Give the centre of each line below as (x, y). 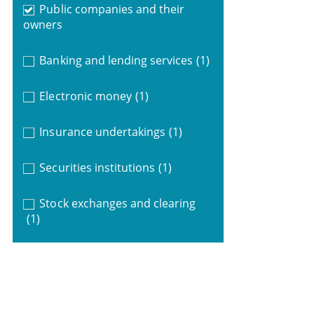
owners (42, 24)
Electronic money (86, 96)
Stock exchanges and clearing (118, 203)
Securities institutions (97, 167)
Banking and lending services (116, 60)
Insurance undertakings (103, 131)
